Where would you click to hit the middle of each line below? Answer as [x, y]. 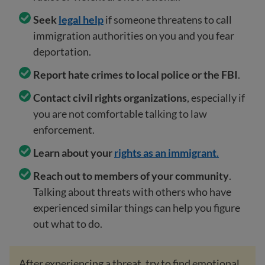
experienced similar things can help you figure [137, 208]
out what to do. [68, 224]
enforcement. [64, 130]
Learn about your [74, 153]
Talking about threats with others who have [132, 192]
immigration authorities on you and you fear [134, 36]
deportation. [62, 52]
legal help [81, 20]
